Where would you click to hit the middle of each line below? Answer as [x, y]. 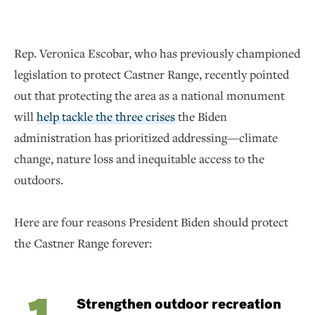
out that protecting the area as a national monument [149, 96]
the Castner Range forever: [84, 243]
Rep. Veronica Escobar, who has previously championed [157, 53]
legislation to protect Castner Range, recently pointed [152, 75]
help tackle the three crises [106, 117]
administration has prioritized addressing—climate [146, 138]
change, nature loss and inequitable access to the [139, 159]
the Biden [201, 117]
